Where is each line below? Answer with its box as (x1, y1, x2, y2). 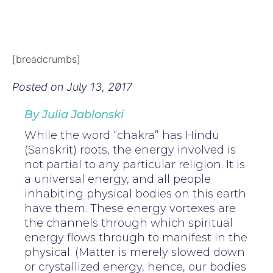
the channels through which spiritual (24, 216, 233, 230)
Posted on (12, 80, 66, 94)
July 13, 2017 (66, 80, 132, 94)
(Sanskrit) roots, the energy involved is (24, 143, 236, 157)
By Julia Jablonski (24, 108, 124, 122)
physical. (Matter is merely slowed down (24, 246, 245, 260)
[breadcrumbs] (12, 53, 80, 66)
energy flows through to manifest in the (24, 231, 247, 245)
